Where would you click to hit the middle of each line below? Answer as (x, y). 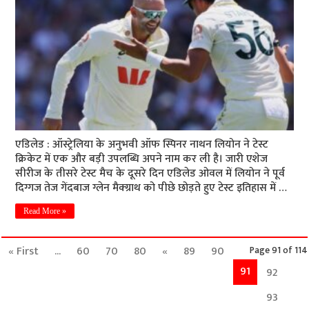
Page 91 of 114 (278, 250)
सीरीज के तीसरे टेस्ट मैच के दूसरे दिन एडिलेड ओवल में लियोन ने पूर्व (150, 173)
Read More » (45, 211)
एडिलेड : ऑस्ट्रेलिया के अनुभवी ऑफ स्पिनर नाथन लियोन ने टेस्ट (142, 144)
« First (24, 251)
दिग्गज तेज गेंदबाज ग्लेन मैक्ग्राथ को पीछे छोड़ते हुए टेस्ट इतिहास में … (151, 188)
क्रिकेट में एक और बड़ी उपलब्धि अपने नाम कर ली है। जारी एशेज (142, 159)
